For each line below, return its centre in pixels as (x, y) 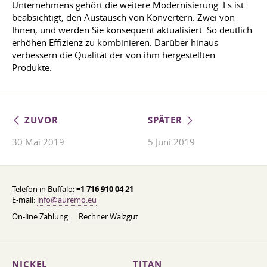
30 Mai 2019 (38, 142)
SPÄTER (167, 120)
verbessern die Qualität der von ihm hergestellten (114, 55)
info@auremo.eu (67, 200)
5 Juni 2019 (172, 142)
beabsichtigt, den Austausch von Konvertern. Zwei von (123, 17)
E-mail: (24, 200)
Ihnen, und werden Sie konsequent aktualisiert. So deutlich (132, 30)
